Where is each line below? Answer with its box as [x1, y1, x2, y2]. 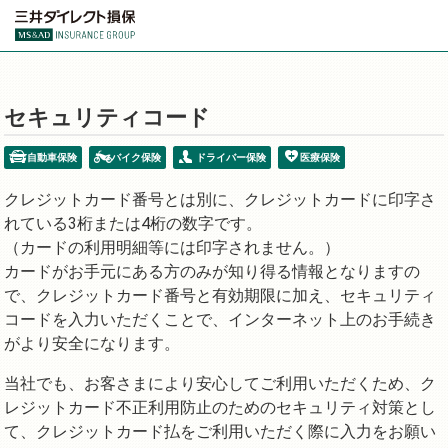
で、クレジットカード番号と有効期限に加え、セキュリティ [4, 285, 436, 305]
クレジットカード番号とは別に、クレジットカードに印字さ [4, 189, 436, 209]
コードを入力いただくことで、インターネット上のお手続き [4, 309, 436, 329]
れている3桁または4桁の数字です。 [4, 213, 262, 233]
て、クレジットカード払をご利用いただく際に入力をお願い [4, 421, 436, 441]
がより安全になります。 [4, 333, 180, 353]
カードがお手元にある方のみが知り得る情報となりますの [4, 261, 420, 281]
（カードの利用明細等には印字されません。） [4, 237, 340, 257]
